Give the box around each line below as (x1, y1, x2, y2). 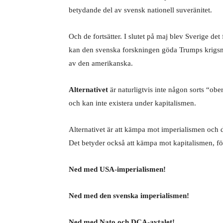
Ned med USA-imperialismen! (69, 165, 166, 173)
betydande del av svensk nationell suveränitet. (69, 6, 214, 14)
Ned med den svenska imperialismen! (69, 192, 189, 200)
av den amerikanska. (69, 59, 135, 67)
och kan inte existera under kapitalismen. (69, 99, 198, 107)
